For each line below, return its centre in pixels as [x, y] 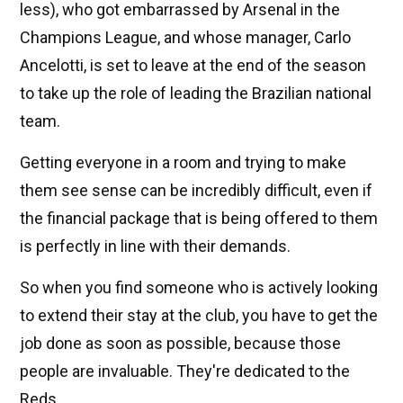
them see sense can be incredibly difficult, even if [196, 191]
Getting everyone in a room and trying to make [183, 163]
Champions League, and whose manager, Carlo [185, 38]
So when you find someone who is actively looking [199, 288]
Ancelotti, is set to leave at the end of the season [193, 66]
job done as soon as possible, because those [180, 344]
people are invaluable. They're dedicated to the [185, 372]
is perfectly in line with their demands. [155, 246]
